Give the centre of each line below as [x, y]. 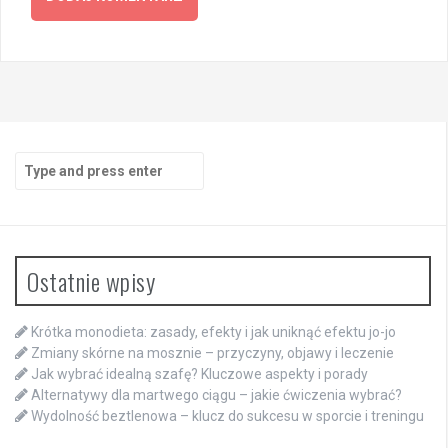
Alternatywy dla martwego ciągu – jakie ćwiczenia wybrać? [216, 395]
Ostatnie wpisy [91, 281]
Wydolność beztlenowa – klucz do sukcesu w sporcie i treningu [227, 416]
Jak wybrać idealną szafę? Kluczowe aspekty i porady [199, 374]
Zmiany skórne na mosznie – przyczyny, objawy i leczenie [212, 353]
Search [37, 161]
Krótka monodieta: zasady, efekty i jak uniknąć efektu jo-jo [213, 332]
